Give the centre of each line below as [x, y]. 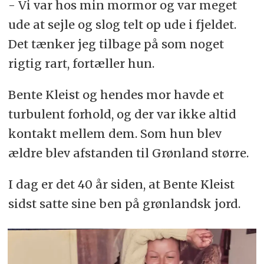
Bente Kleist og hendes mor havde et [116, 95]
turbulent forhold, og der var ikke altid [122, 114]
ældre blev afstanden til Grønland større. [130, 153]
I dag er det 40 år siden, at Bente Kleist [121, 184]
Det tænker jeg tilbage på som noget [116, 44]
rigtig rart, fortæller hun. [81, 64]
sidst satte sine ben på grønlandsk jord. [124, 204]
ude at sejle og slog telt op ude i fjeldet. [122, 25]
